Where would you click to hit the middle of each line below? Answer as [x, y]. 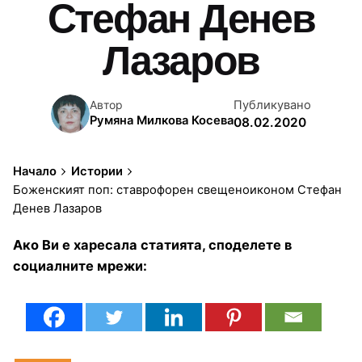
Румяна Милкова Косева [162, 120]
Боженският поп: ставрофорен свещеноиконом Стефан [177, 190]
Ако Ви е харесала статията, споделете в [152, 245]
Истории [97, 172]
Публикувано [272, 105]
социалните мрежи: [80, 266]
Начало [35, 172]
